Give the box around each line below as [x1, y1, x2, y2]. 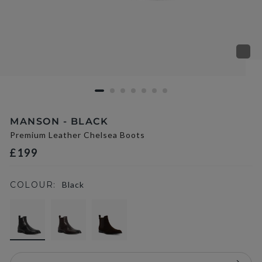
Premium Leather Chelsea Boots [10, 130, 145, 140]
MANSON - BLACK [10, 116, 108, 127]
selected [44, 200, 78, 211]
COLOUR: [10, 180, 56, 190]
